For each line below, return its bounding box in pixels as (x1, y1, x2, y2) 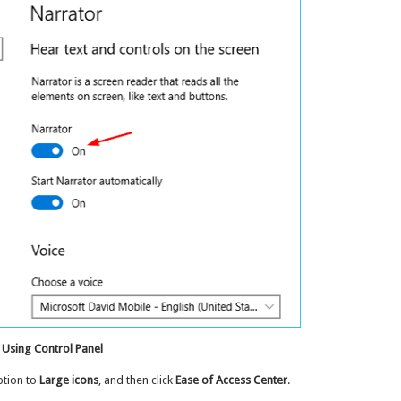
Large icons (38, 372, 98, 387)
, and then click (98, 372, 175, 387)
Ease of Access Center (175, 372, 287, 387)
